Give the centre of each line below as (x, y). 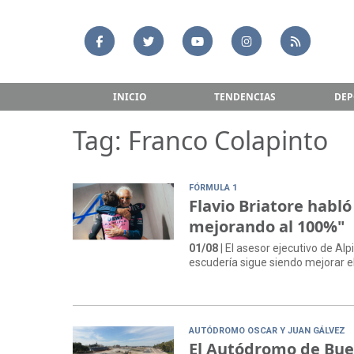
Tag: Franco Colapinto (200, 141)
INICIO (130, 96)
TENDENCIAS (245, 96)
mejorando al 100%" (267, 227)
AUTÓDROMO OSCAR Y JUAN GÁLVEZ (267, 331)
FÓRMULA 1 (213, 188)
